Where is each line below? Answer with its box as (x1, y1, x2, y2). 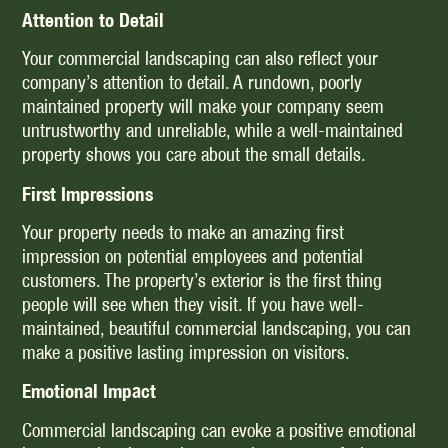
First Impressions (22, 181, 154, 206)
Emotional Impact (22, 379, 157, 404)
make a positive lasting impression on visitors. (22, 341, 355, 365)
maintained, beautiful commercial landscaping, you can (22, 317, 412, 341)
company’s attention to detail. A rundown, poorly (22, 71, 363, 95)
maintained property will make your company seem (22, 95, 385, 119)
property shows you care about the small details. (22, 143, 371, 167)
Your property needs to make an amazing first (22, 221, 345, 245)
